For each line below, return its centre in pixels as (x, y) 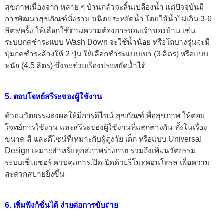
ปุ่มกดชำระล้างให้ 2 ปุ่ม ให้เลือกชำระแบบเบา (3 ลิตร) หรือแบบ (107, 54)
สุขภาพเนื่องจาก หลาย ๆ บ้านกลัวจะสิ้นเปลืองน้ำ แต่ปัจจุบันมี (104, 7)
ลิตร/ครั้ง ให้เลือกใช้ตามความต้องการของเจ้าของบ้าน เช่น (100, 30)
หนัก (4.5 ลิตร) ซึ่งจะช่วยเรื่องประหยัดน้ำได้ (75, 65)
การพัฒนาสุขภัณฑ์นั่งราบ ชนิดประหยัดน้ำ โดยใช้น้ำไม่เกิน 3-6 (108, 18)
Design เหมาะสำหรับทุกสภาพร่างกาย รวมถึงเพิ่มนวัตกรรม (100, 151)
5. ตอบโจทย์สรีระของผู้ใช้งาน (54, 96)
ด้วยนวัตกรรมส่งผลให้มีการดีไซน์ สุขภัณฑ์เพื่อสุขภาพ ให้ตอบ (105, 116)
